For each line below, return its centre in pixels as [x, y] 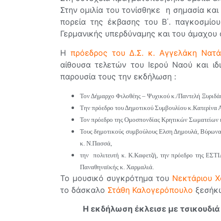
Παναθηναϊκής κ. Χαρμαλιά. [117, 167]
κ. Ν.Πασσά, [96, 143]
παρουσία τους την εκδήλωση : [118, 76]
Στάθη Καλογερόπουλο [150, 190]
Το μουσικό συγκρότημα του [116, 178]
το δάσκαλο [84, 190]
